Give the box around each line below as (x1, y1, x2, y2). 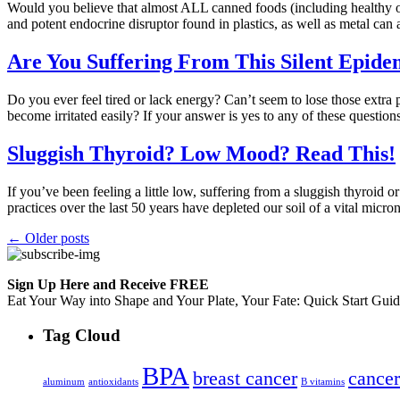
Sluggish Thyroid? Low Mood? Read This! (7, 142, 396, 166)
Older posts (21, 229, 89, 246)
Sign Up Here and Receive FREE (7, 276, 209, 292)
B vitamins (301, 377, 345, 387)
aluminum (43, 377, 85, 387)
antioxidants (88, 377, 138, 387)
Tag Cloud (43, 325, 121, 345)
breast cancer (193, 368, 297, 390)
